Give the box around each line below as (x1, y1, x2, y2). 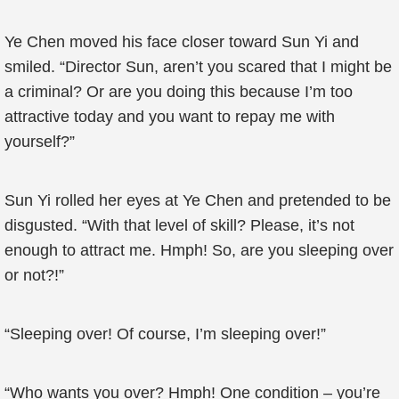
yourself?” (4, 133, 75, 151)
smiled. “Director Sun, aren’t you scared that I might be (4, 58, 392, 76)
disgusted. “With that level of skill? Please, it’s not (4, 216, 354, 234)
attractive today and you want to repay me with (4, 108, 335, 126)
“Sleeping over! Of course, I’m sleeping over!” (4, 325, 326, 343)
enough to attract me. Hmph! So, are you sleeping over (4, 241, 394, 259)
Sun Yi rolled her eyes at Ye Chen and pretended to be (4, 191, 391, 209)
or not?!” (4, 266, 64, 284)
